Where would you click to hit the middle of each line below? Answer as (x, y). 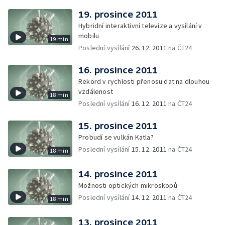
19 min (59, 39)
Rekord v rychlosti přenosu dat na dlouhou (144, 81)
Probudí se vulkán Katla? (116, 137)
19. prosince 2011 (118, 14)
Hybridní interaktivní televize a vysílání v (140, 26)
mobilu (89, 36)
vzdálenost (96, 91)
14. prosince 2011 (118, 174)
